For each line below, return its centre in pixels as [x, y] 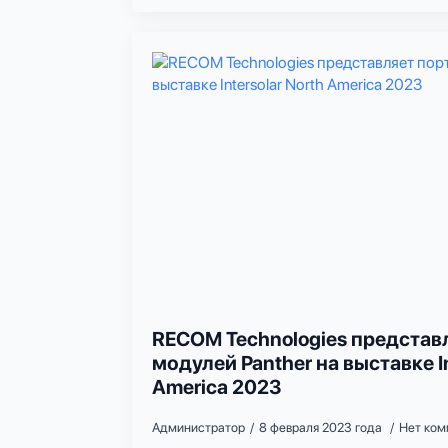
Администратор [198, 428]
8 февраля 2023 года [322, 428]
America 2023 [217, 387]
